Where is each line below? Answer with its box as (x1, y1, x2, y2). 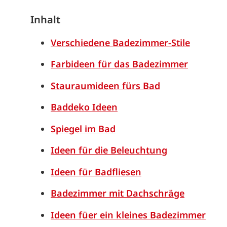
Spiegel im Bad (51, 122, 116, 135)
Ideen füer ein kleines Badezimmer (51, 208, 206, 221)
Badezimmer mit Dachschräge (51, 187, 184, 200)
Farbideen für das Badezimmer (51, 58, 188, 70)
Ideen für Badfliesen (51, 165, 141, 178)
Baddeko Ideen (51, 101, 118, 113)
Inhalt (30, 12, 60, 26)
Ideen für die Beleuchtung (51, 144, 167, 157)
